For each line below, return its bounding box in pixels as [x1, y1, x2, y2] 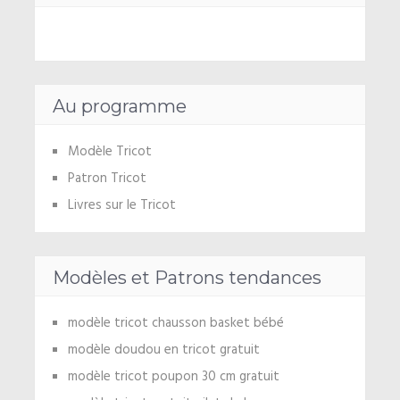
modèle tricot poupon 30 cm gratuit [67, 366, 279, 388]
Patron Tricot [67, 168, 146, 190]
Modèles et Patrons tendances [52, 267, 321, 289]
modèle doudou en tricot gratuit [67, 339, 260, 362]
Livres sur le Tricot [67, 195, 176, 217]
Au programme [52, 96, 187, 118]
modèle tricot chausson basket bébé [67, 312, 284, 335]
